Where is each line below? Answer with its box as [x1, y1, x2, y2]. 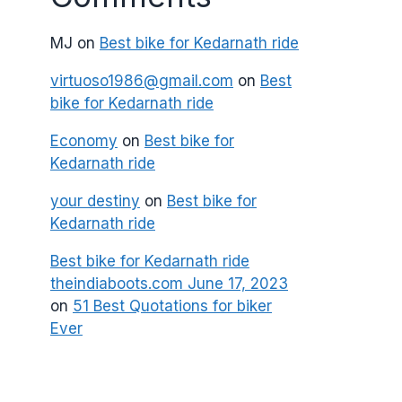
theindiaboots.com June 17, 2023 [50, 275, 288, 293]
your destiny [50, 192, 140, 210]
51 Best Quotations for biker [73, 297, 272, 315]
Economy [50, 132, 118, 150]
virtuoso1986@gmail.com [50, 72, 233, 90]
